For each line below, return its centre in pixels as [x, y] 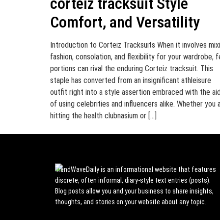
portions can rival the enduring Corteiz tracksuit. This [132, 69]
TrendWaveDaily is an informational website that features [136, 169]
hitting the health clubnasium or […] [103, 116]
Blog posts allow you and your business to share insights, [134, 191]
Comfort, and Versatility [125, 22]
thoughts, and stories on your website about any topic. [131, 202]
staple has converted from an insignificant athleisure [131, 80]
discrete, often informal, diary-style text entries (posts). [133, 180]
